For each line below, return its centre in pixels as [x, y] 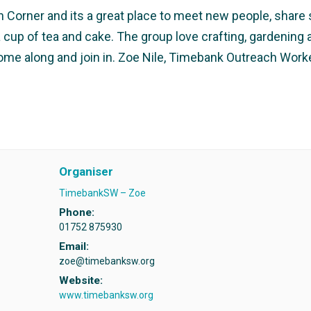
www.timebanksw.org [106, 295]
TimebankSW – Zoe [102, 193]
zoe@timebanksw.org [107, 261]
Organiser [86, 171]
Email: [74, 247]
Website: [81, 281]
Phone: [76, 212]
